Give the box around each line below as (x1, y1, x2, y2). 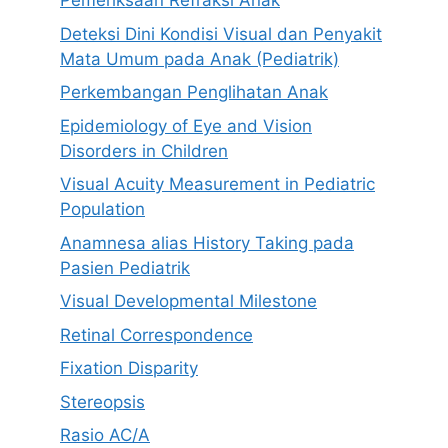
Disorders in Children (60, 140, 228, 161)
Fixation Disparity (60, 358, 198, 379)
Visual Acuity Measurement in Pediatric (60, 174, 375, 195)
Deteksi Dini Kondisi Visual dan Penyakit (60, 23, 382, 44)
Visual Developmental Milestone (60, 291, 317, 312)
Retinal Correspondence (60, 324, 253, 345)
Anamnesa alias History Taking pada (60, 232, 354, 253)
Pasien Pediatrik (60, 257, 190, 278)
